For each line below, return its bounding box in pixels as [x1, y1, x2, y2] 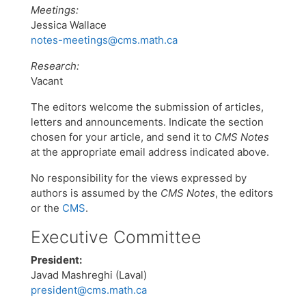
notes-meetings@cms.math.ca [31, 33, 178, 46]
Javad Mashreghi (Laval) [31, 268, 147, 281]
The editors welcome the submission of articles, [31, 100, 264, 113]
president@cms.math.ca [31, 283, 147, 296]
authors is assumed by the [31, 186, 161, 199]
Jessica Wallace [31, 18, 107, 31]
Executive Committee [31, 226, 201, 247]
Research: [31, 59, 79, 72]
